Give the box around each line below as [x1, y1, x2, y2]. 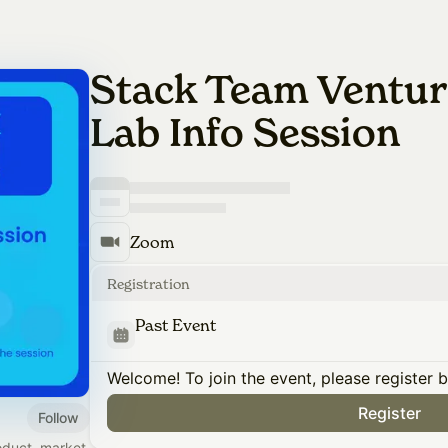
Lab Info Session [90, 109, 400, 156]
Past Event [135, 315, 216, 335]
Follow [38, 408, 79, 426]
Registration [107, 275, 190, 292]
